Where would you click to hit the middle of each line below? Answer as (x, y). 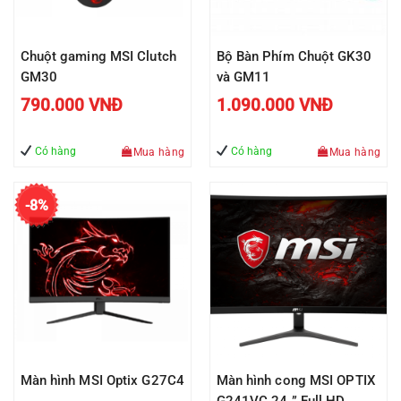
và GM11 (243, 77)
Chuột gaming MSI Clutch (98, 57)
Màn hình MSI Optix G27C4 (102, 380)
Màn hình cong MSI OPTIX (295, 380)
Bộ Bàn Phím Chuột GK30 (294, 57)
